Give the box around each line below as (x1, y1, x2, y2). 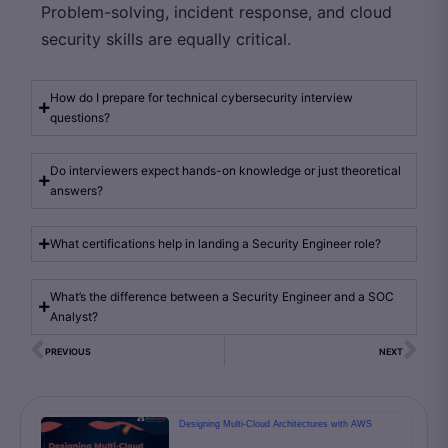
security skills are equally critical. (41, 29, 291, 49)
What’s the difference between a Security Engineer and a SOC (50, 289, 394, 304)
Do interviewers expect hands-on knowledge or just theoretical (50, 163, 401, 178)
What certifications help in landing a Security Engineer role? (50, 236, 381, 251)
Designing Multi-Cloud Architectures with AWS (179, 419, 373, 429)
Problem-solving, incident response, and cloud (41, 2, 392, 22)
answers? (50, 183, 103, 198)
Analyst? (50, 309, 98, 324)
